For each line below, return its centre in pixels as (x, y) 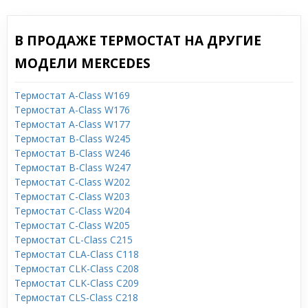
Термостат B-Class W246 (73, 153)
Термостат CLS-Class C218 (76, 297)
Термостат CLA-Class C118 (77, 254)
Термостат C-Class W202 (72, 182)
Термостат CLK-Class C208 (77, 268)
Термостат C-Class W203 (72, 196)
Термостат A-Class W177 (72, 124)
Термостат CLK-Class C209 (77, 283)
